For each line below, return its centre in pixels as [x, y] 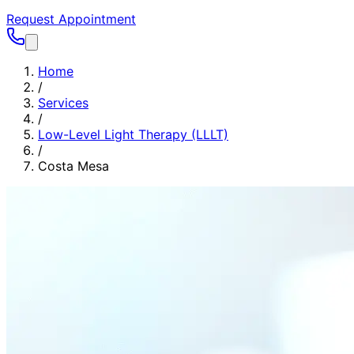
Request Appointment [71, 19]
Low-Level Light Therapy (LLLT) [133, 134]
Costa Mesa [73, 166]
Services [63, 103]
